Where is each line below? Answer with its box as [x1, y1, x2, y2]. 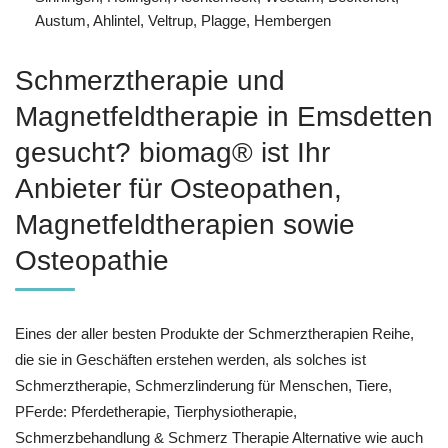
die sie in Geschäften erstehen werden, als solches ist [15, 350, 366, 368]
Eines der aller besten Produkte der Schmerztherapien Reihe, [15, 324, 414, 342]
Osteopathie [15, 244, 169, 276]
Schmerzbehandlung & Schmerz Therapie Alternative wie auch [15, 428, 423, 446]
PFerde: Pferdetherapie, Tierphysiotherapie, [15, 402, 297, 420]
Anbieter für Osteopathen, [15, 172, 342, 204]
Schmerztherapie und [15, 64, 285, 96]
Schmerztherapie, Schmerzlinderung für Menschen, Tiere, [15, 376, 392, 394]
